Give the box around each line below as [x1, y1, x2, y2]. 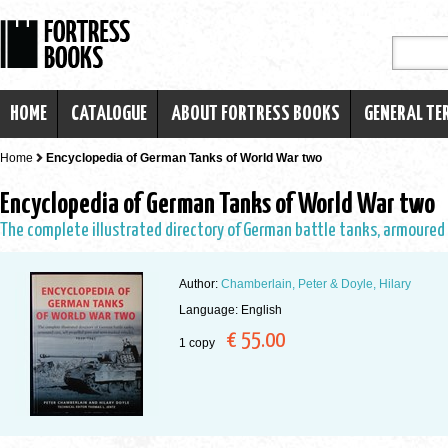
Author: [179, 276, 221, 291]
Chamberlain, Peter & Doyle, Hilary [221, 276, 411, 291]
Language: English [179, 302, 282, 317]
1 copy [179, 335, 227, 350]
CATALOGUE [71, 104, 147, 124]
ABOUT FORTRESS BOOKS [171, 104, 340, 124]
